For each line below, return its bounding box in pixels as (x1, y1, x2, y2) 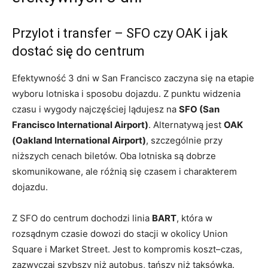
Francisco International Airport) (12, 118, 148, 130)
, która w (176, 212, 212, 224)
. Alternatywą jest (148, 118, 224, 130)
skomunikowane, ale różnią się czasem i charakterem (12, 165, 237, 177)
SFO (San (179, 103, 220, 115)
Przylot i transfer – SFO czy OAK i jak (12, 25, 228, 41)
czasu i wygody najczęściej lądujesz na (12, 103, 179, 115)
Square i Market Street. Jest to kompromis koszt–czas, (12, 243, 242, 255)
